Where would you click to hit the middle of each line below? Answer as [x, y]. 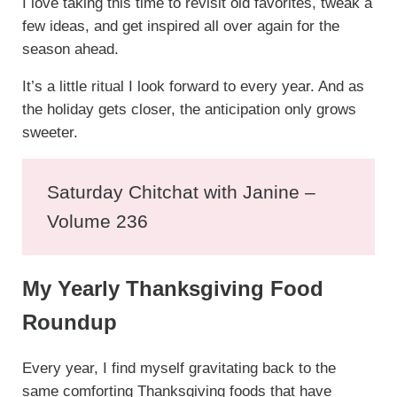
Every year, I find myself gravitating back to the [179, 369]
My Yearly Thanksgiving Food [172, 289]
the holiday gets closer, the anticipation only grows [189, 110]
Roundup [69, 323]
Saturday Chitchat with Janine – [182, 192]
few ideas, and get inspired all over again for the [180, 27]
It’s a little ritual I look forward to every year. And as [193, 87]
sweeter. [50, 133]
